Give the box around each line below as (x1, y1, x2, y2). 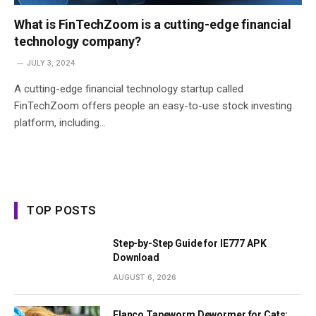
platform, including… (14, 116, 106, 129)
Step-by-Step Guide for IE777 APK (113, 237, 267, 249)
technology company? (14, 33, 141, 49)
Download (113, 251, 159, 263)
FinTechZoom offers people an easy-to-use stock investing (14, 99, 292, 112)
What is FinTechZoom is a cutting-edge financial (14, 16, 291, 32)
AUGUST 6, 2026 (113, 272, 176, 281)
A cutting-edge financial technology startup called (14, 82, 243, 95)
